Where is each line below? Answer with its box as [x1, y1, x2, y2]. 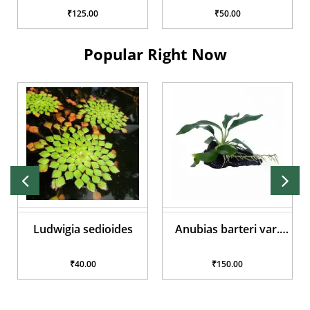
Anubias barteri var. [175, 221, 280, 237]
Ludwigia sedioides [33, 221, 133, 237]
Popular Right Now [83, 43, 227, 64]
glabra [210, 236, 244, 252]
